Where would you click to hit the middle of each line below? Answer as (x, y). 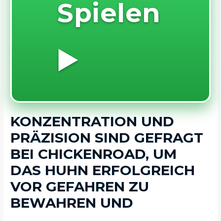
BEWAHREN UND (72, 203)
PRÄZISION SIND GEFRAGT (107, 138)
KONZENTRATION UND (92, 122)
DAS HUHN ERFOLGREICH (103, 170)
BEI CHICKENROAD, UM (94, 154)
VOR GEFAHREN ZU (80, 187)
